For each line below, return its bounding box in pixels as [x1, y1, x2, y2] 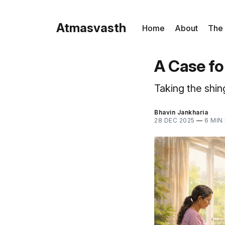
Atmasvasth [56, 21, 126, 35]
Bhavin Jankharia [154, 108, 208, 116]
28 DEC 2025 [154, 117, 195, 124]
